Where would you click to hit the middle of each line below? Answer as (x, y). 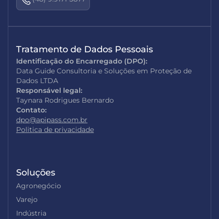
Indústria (31, 213)
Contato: (31, 110)
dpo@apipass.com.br (52, 120)
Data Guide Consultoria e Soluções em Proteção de (104, 71)
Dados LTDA (37, 81)
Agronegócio (39, 186)
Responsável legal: (49, 90)
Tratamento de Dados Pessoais (85, 49)
